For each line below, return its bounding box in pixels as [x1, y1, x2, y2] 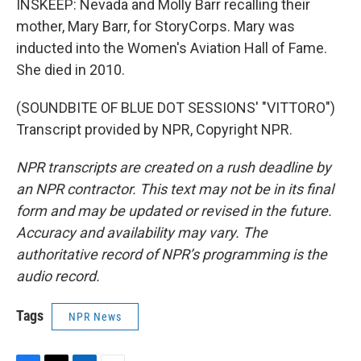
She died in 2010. [16, 61, 125, 78]
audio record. [16, 268, 100, 284]
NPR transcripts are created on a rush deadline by [16, 159, 331, 176]
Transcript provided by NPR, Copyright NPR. [16, 121, 293, 138]
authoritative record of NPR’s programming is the [16, 246, 327, 263]
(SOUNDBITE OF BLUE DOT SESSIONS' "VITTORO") [16, 99, 335, 116]
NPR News [68, 310, 122, 323]
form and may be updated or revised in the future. [16, 202, 332, 219]
